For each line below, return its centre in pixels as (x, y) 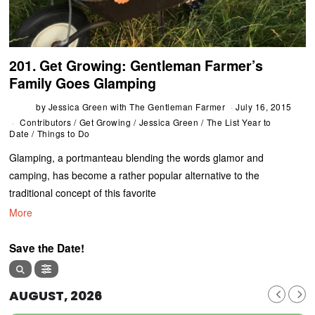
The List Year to (239, 122)
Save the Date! (47, 248)
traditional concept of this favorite (83, 193)
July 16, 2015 (264, 107)
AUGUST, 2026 (56, 296)
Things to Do (63, 133)
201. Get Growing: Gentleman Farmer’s (136, 65)
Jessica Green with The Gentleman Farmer (137, 107)
